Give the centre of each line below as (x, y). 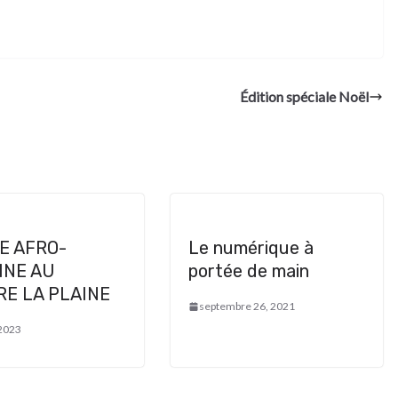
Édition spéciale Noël (304, 96)
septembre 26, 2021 (247, 306)
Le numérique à (251, 248)
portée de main (249, 271)
